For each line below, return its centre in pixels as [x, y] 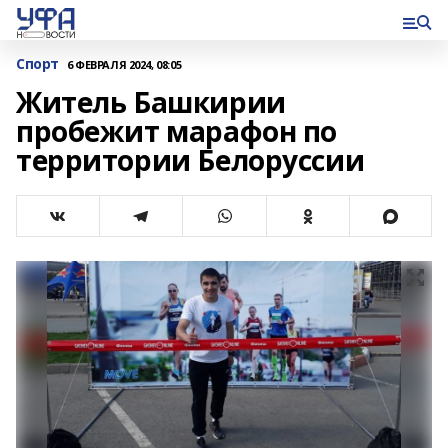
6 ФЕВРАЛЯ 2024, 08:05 [124, 64]
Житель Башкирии [151, 102]
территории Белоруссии [190, 160]
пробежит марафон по [177, 131]
